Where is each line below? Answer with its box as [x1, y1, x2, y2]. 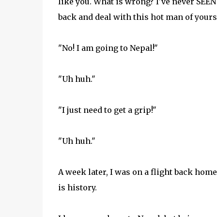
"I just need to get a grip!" [58, 105, 156, 115]
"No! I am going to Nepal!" [58, 43, 158, 53]
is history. [58, 183, 97, 192]
